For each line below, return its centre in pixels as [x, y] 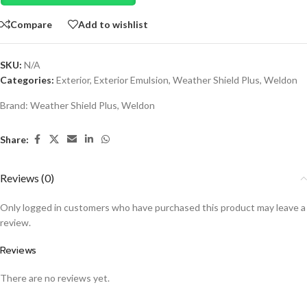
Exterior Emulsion [131, 80]
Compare [31, 24]
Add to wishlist [113, 24]
